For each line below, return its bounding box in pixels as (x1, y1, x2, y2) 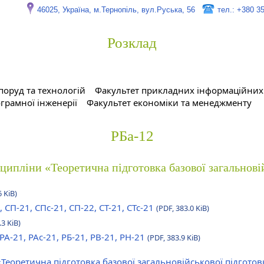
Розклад (107, 35, 157, 51)
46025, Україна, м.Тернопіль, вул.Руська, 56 (37, 5, 195, 14)
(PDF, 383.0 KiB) (156, 203, 209, 213)
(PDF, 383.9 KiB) (147, 232, 200, 243)
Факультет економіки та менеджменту (87, 97, 252, 108)
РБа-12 (110, 128, 154, 144)
